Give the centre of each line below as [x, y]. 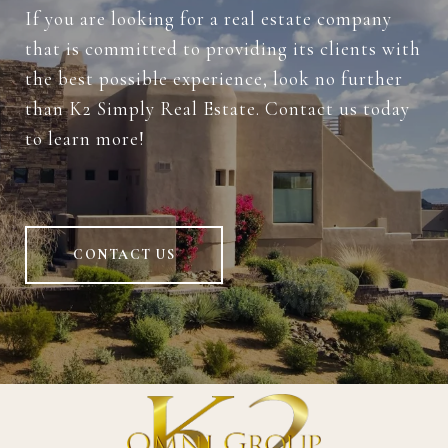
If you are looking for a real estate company [208, 19]
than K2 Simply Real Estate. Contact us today [217, 109]
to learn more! [85, 139]
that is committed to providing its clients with [223, 49]
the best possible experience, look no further [214, 79]
